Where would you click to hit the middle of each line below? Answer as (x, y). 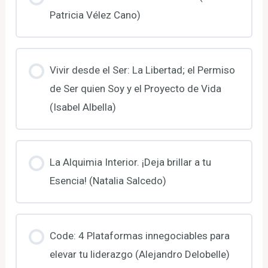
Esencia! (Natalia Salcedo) (108, 180)
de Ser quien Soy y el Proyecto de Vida (135, 88)
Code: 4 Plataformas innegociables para (139, 235)
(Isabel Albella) (83, 107)
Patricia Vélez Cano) (95, 15)
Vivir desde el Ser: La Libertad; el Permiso (142, 70)
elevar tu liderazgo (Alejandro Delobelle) (139, 254)
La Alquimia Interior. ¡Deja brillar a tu (130, 162)
